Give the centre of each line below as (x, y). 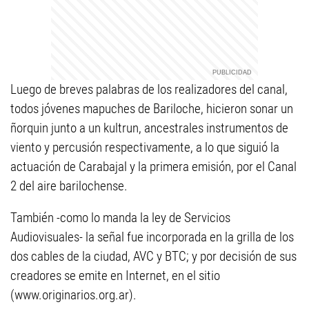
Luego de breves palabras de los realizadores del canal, (149, 89)
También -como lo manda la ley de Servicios (120, 218)
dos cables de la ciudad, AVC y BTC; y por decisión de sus (153, 256)
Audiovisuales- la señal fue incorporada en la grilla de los (152, 237)
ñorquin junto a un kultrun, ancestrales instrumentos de (149, 128)
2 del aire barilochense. (69, 186)
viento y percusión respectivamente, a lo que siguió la (145, 147)
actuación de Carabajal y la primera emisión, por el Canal (153, 167)
